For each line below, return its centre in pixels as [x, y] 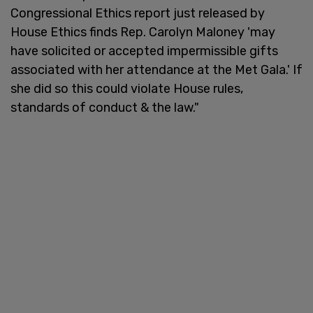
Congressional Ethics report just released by [138, 13]
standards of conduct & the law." [105, 107]
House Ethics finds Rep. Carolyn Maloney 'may [143, 32]
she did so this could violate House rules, [127, 88]
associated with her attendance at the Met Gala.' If [156, 70]
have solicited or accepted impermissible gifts [144, 51]
